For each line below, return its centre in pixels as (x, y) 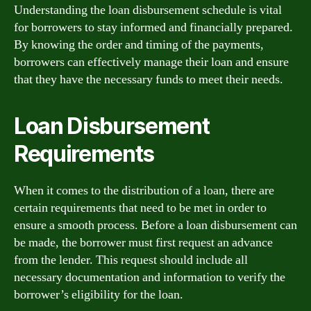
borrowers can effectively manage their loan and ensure (151, 62)
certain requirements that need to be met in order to (140, 208)
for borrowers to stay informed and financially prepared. (153, 27)
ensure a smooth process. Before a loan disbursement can (155, 225)
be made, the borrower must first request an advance (143, 243)
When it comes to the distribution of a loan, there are (144, 191)
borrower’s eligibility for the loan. (99, 295)
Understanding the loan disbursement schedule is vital (148, 10)
